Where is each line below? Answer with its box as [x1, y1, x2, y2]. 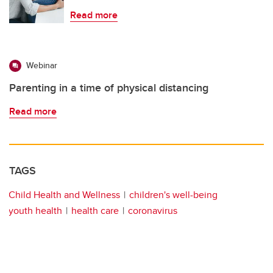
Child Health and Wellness [9, 188, 120, 202]
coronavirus [128, 204, 177, 218]
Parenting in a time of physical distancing [9, 80, 208, 96]
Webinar [26, 59, 57, 72]
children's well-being [129, 188, 218, 202]
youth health [9, 204, 62, 218]
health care [71, 204, 119, 218]
